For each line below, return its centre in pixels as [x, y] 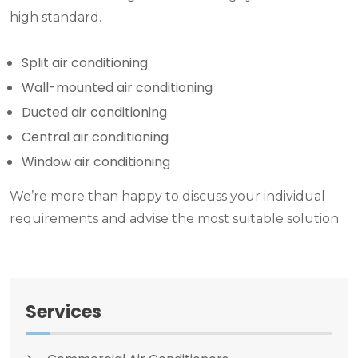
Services [64, 312]
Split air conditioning [85, 63]
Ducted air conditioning [94, 113]
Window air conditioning [96, 162]
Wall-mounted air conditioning [117, 88]
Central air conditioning [95, 137]
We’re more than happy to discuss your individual [167, 197]
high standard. [56, 18]
